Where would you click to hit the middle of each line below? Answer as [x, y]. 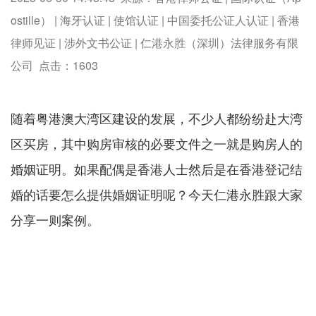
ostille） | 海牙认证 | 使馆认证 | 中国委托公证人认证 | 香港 [155, 20]
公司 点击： [42, 66]
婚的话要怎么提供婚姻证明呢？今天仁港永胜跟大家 [157, 194]
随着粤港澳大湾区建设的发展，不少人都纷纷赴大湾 [157, 118]
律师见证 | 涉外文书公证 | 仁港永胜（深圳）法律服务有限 [154, 43]
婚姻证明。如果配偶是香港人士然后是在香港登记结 [157, 169]
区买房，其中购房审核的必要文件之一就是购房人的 [157, 144]
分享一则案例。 [55, 220]
